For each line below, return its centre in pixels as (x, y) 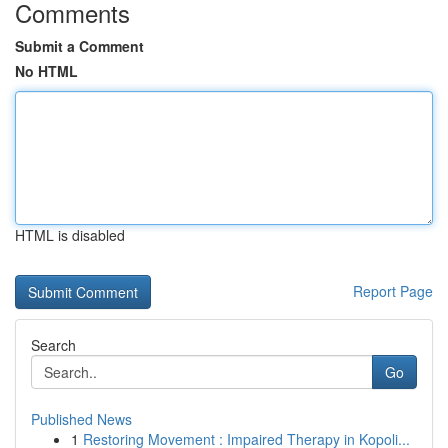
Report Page (393, 291)
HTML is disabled (70, 235)
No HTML (46, 71)
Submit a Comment (79, 46)
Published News (81, 419)
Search (53, 345)
